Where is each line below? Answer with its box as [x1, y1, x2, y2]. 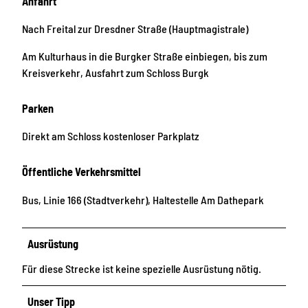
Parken [22, 102, 54, 115]
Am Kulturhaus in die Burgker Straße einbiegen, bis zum [22, 49, 267, 63]
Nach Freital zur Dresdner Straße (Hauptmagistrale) [22, 21, 248, 35]
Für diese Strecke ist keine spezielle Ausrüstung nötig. [22, 261, 261, 275]
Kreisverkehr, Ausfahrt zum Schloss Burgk [22, 66, 209, 80]
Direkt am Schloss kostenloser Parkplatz [22, 129, 199, 143]
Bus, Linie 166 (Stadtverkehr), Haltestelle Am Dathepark [22, 192, 264, 206]
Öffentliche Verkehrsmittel [22, 165, 141, 179]
